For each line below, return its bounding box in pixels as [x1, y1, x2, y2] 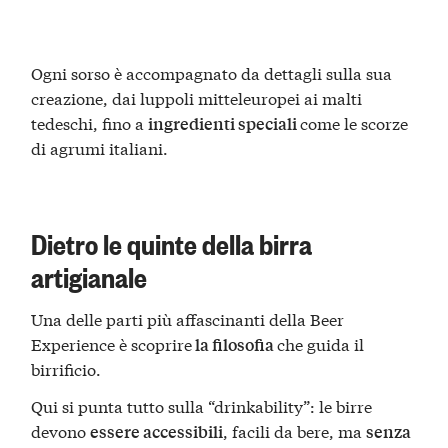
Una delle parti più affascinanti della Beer [31, 306, 345, 330]
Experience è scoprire [31, 331, 193, 355]
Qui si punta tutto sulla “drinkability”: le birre [31, 394, 373, 418]
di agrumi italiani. [31, 135, 169, 159]
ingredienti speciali [148, 111, 301, 135]
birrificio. [31, 356, 102, 380]
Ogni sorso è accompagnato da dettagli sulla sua [31, 60, 393, 84]
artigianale [31, 256, 148, 295]
